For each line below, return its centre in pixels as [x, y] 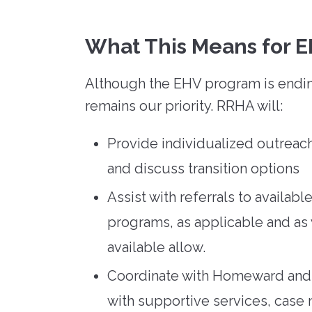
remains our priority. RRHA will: [184, 106]
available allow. [156, 247]
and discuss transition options [203, 168]
